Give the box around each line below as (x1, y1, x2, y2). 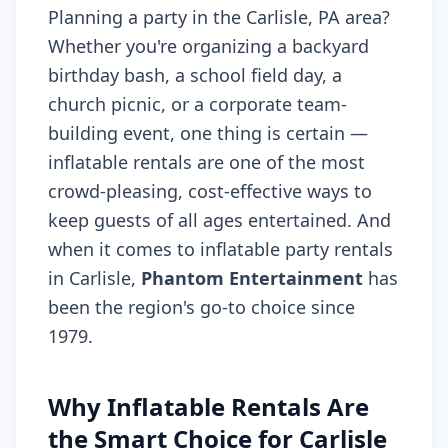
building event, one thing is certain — (48, 121, 368, 145)
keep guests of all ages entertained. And (48, 208, 391, 232)
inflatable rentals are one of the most (48, 150, 365, 174)
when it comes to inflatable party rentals (48, 237, 393, 261)
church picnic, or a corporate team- (48, 92, 347, 116)
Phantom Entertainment (141, 266, 363, 290)
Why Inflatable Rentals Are (48, 390, 369, 423)
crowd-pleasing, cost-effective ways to (48, 179, 372, 203)
